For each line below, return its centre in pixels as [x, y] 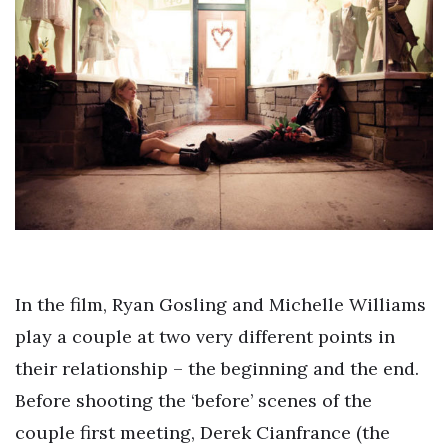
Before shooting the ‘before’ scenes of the [193, 401]
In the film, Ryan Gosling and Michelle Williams [220, 305]
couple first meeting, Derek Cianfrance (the [202, 433]
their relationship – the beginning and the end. [217, 369]
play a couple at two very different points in [205, 337]
